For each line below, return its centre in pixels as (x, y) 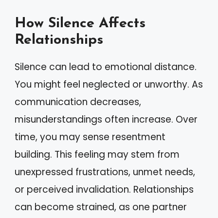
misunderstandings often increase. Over (106, 119)
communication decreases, (78, 102)
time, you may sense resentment (90, 137)
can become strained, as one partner (101, 207)
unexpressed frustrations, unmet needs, (105, 172)
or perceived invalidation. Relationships (104, 190)
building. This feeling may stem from (97, 154)
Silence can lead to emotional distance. (106, 67)
